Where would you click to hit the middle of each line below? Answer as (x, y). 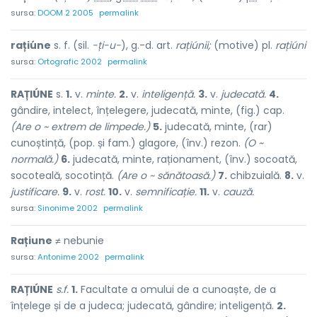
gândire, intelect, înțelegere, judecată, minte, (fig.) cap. (148, 110)
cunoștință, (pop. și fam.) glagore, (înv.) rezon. (127, 143)
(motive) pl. (243, 45)
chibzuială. (256, 175)
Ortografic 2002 (70, 62)
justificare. (35, 192)
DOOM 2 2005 (65, 13)
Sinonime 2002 (68, 208)
